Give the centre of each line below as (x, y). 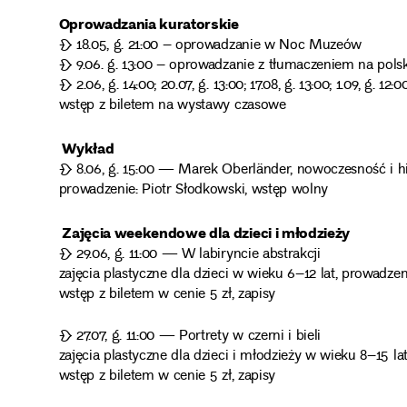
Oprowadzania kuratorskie (149, 23)
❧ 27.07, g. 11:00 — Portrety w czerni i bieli (190, 337)
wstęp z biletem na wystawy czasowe (172, 105)
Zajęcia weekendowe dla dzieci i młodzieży (206, 233)
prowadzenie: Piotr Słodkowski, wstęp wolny (194, 190)
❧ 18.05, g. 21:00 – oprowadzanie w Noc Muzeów (210, 45)
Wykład (88, 147)
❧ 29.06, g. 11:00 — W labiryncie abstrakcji (189, 255)
